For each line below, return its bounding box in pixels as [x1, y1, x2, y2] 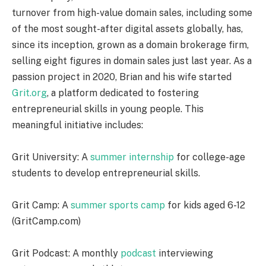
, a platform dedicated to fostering [47, 87, 199, 99]
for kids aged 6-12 [165, 199, 245, 211]
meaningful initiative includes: [12, 119, 143, 131]
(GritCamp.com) [12, 216, 81, 227]
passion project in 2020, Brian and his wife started [12, 71, 232, 83]
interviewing [156, 248, 213, 259]
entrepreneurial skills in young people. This [12, 103, 204, 115]
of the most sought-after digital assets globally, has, [12, 23, 243, 35]
